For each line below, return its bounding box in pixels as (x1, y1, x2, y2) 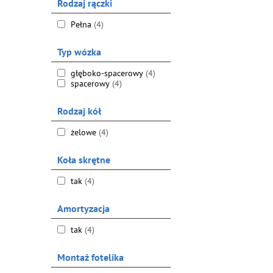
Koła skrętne (57, 154, 110, 166)
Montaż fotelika (57, 251, 124, 263)
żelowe (68, 127, 99, 138)
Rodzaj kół (57, 105, 101, 117)
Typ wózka (57, 46, 101, 58)
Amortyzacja (57, 202, 110, 214)
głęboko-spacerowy (68, 68, 146, 79)
